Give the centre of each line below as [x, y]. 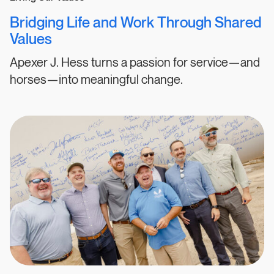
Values [31, 39]
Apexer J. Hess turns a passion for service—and [135, 63]
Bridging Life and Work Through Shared [136, 23]
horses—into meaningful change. [96, 80]
